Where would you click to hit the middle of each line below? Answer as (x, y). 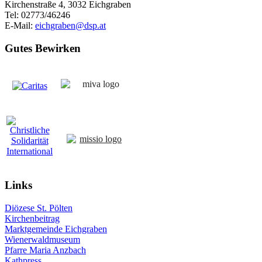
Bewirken (56, 48)
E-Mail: (20, 25)
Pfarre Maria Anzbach (45, 250)
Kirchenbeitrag (32, 218)
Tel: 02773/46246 (37, 15)
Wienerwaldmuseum (42, 239)
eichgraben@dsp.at (70, 25)
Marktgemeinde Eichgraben (56, 229)
